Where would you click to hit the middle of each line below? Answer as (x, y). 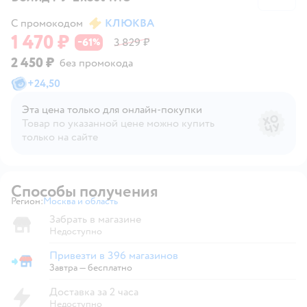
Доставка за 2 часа (94, 292)
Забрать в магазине (95, 219)
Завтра (63, 267)
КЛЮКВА (130, 23)
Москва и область (81, 201)
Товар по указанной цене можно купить (118, 123)
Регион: (27, 201)
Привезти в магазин (49, 267)
